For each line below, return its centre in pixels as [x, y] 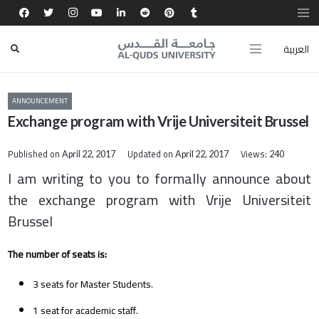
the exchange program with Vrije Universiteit [159, 199]
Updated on [151, 155]
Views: [255, 155]
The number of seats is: [58, 254]
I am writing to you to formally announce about [159, 178]
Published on [35, 155]
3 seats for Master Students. [93, 284]
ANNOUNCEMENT [40, 101]
